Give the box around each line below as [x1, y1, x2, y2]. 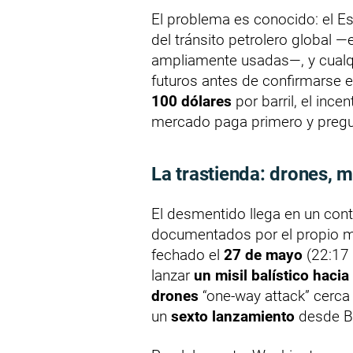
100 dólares [151, 91, 232, 110]
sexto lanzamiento [171, 307, 295, 325]
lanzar [151, 266, 194, 284]
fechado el [151, 245, 224, 264]
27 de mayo [224, 245, 303, 264]
